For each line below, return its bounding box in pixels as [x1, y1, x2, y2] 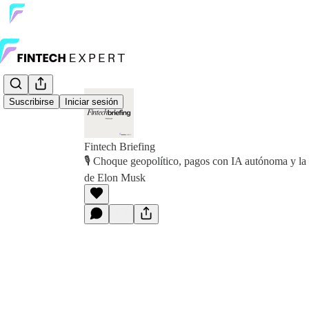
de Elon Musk [84, 172, 146, 183]
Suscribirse [9, 97, 54, 108]
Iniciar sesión [65, 97, 118, 108]
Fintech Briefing [84, 141, 155, 152]
